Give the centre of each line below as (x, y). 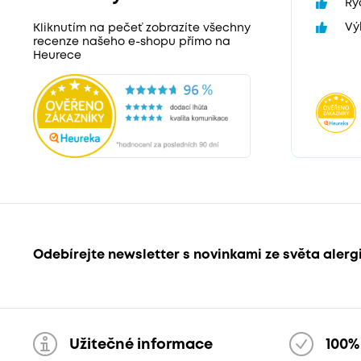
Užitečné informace (141, 344)
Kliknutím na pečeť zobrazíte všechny (141, 29)
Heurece (57, 56)
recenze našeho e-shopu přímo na (131, 42)
